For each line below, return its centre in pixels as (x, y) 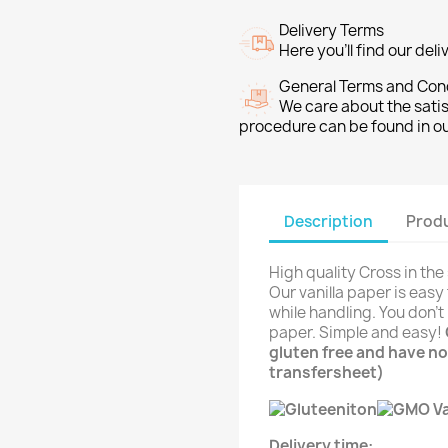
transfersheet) (326, 372)
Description (328, 222)
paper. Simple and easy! (357, 332)
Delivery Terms (331, 30)
